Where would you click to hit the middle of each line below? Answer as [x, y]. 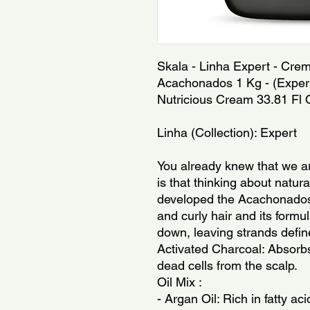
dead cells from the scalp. [227, 265]
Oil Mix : [180, 282]
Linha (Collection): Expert [227, 133]
